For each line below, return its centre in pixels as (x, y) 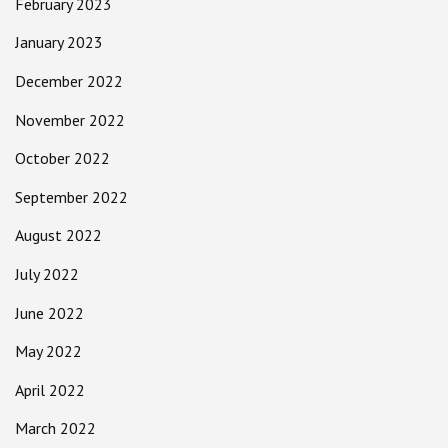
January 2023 (59, 42)
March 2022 (55, 428)
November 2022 (70, 119)
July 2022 (47, 273)
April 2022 (50, 389)
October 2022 (62, 158)
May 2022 (48, 351)
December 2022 (69, 80)
